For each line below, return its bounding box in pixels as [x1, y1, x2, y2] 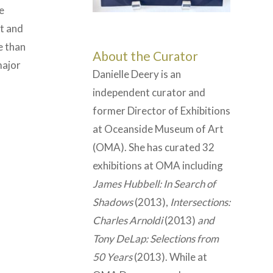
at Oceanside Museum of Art [93, 122, 224, 135]
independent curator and [93, 85, 205, 99]
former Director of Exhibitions [93, 104, 230, 117]
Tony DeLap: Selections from [93, 232, 219, 245]
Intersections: [168, 195, 230, 208]
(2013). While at [134, 250, 207, 263]
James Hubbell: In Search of [93, 177, 216, 190]
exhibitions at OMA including [93, 158, 223, 172]
